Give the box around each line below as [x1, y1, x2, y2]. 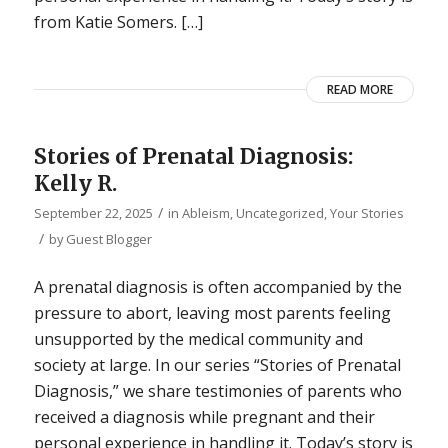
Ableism [181, 204, 230, 223]
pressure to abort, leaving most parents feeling [33, 301, 391, 324]
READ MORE [327, 81, 394, 99]
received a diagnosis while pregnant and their [33, 405, 375, 428]
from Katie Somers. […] [33, 11, 203, 34]
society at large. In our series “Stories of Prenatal [33, 353, 401, 376]
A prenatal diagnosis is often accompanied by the [33, 275, 402, 298]
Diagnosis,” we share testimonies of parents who [33, 379, 402, 402]
